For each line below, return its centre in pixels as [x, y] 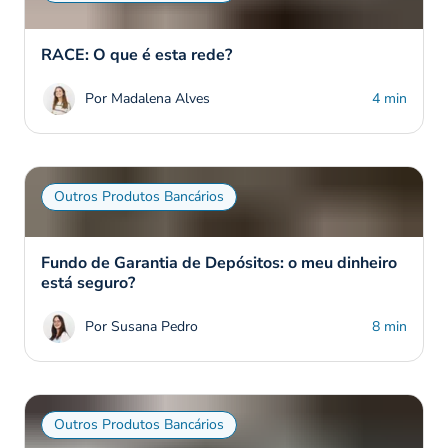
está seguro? [88, 283]
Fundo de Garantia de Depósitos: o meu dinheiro [219, 263]
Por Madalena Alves [147, 99]
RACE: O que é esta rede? [136, 55]
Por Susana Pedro [141, 327]
